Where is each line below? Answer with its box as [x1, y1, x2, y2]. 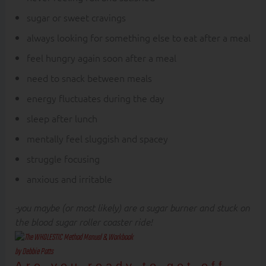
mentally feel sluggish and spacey [26, 132, 168, 145]
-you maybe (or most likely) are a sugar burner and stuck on [14, 201, 250, 213]
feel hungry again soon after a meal [26, 51, 176, 64]
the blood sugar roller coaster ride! [14, 216, 155, 227]
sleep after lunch [26, 112, 97, 125]
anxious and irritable [26, 172, 112, 185]
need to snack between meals [26, 71, 152, 84]
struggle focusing [26, 152, 100, 165]
